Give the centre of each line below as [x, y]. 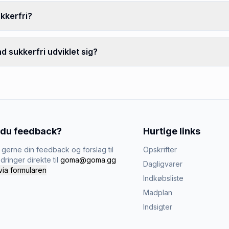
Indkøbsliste [163, 178]
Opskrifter [160, 150]
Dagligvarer [163, 164]
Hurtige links [172, 131]
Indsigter [158, 207]
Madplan [158, 192]
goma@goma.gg [88, 160]
